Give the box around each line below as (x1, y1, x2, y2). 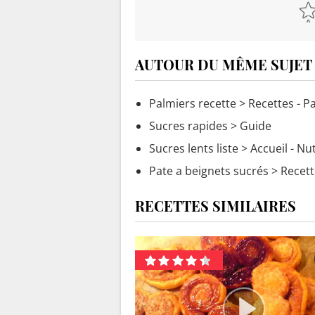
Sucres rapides (149, 118, 228, 134)
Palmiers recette (149, 96, 236, 112)
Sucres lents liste (149, 141, 238, 157)
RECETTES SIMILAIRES (135, 196, 296, 216)
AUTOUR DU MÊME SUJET (135, 55, 312, 75)
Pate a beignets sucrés (149, 163, 269, 179)
